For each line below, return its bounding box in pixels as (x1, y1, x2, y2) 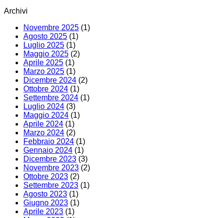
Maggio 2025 (23, 49, 69, 58)
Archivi (4, 6, 28, 15)
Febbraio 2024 (23, 137, 74, 145)
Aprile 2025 (23, 58, 63, 67)
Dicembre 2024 (23, 75, 76, 84)
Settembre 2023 (23, 181, 78, 189)
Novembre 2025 (23, 23, 79, 32)
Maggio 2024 (23, 110, 69, 119)
